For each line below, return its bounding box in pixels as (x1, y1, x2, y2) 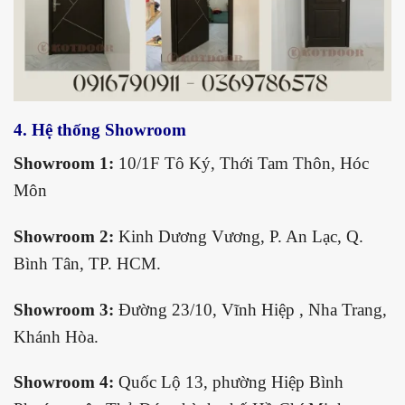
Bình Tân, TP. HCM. (14, 253, 161, 273)
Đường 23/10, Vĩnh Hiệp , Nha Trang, (118, 299, 387, 319)
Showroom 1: (14, 153, 118, 173)
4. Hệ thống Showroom (14, 120, 191, 140)
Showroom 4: (14, 372, 118, 392)
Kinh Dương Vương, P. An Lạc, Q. (118, 226, 363, 246)
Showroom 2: (14, 226, 118, 246)
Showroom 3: (14, 299, 118, 319)
